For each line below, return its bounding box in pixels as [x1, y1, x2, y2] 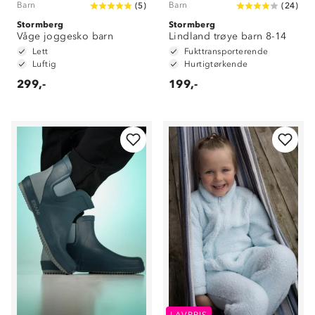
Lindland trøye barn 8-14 [169, 30, 287, 42]
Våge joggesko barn [17, 30, 114, 42]
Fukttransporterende [184, 46, 269, 56]
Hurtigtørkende [184, 59, 248, 69]
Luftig [32, 59, 57, 69]
